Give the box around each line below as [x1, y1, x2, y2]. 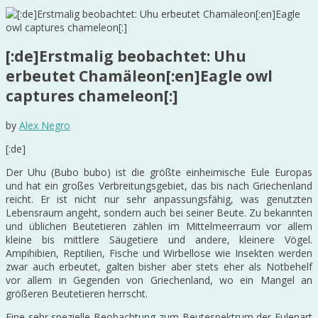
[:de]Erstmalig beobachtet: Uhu [6, 46, 246, 67]
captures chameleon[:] [6, 86, 178, 106]
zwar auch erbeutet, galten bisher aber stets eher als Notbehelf [6, 259, 312, 273]
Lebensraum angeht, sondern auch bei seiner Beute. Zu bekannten [6, 205, 312, 219]
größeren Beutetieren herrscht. [6, 286, 148, 300]
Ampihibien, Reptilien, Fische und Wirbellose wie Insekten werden [6, 246, 312, 260]
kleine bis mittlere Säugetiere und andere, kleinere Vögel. [6, 232, 312, 246]
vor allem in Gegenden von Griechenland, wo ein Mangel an [6, 273, 312, 287]
